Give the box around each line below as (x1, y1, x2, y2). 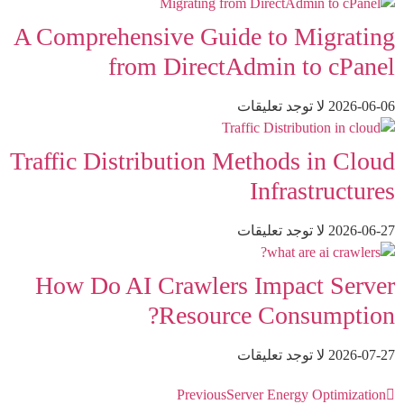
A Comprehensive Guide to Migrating (14, 22, 395, 50)
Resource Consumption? (159, 300, 395, 329)
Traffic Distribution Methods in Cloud (10, 146, 395, 175)
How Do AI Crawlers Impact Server (35, 271, 395, 299)
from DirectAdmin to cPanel (108, 51, 395, 80)
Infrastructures (250, 176, 395, 205)
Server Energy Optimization (226, 386, 386, 402)
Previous (177, 386, 226, 402)
